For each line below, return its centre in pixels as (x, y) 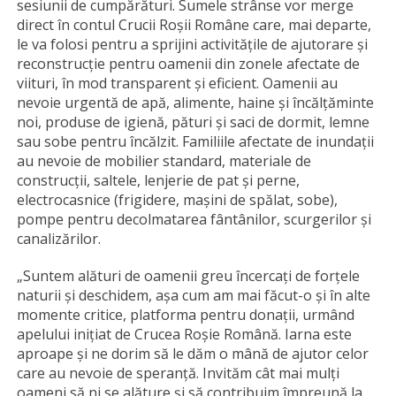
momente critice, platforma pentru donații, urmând (186, 315)
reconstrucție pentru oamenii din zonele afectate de (188, 64)
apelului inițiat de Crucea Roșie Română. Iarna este (184, 334)
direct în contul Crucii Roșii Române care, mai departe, (194, 25)
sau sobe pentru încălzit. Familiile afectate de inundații (195, 141)
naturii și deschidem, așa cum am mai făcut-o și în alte (194, 295)
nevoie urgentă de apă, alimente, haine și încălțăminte (195, 103)
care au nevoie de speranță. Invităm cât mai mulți (178, 373)
